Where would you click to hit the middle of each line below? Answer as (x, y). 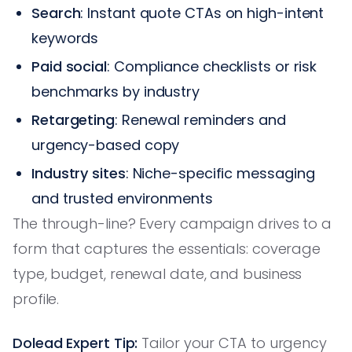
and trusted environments (122, 198)
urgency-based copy (106, 145)
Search (56, 13)
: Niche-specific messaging (220, 173)
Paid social (70, 66)
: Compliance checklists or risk (212, 66)
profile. (36, 299)
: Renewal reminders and (200, 119)
